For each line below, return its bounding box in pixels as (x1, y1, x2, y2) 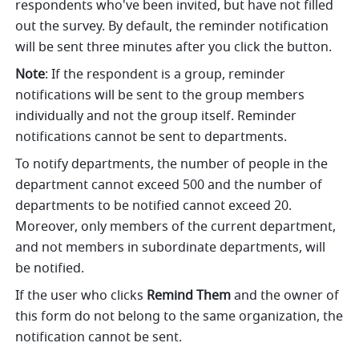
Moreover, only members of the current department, (15, 217, 337, 237)
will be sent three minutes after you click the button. (15, 38, 336, 58)
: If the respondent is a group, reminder (45, 65, 286, 85)
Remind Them (147, 286, 232, 306)
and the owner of (231, 286, 340, 306)
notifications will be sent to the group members (15, 86, 305, 106)
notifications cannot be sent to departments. (15, 127, 291, 147)
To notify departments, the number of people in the (15, 155, 329, 175)
